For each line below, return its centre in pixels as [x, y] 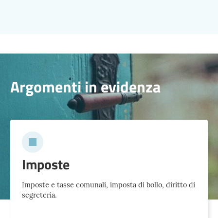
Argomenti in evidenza [85, 87]
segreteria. [39, 195]
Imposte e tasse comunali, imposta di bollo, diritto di [108, 185]
